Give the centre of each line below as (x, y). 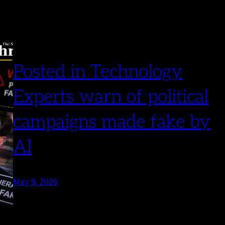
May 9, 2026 (35, 182)
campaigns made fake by (112, 122)
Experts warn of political (111, 97)
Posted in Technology (98, 72)
